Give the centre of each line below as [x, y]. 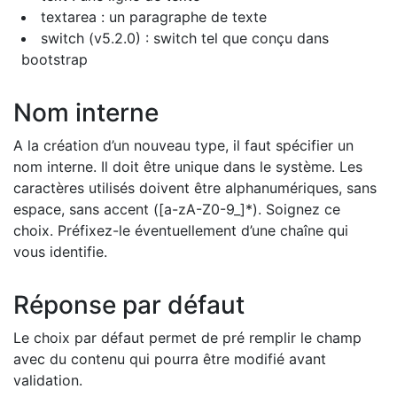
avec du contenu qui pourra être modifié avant [170, 359]
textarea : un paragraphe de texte [154, 17]
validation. [48, 380]
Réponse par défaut [129, 305]
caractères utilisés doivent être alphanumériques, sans [195, 188]
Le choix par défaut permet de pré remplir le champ [187, 338]
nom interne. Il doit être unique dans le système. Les [188, 167]
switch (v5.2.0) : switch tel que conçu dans [185, 38]
